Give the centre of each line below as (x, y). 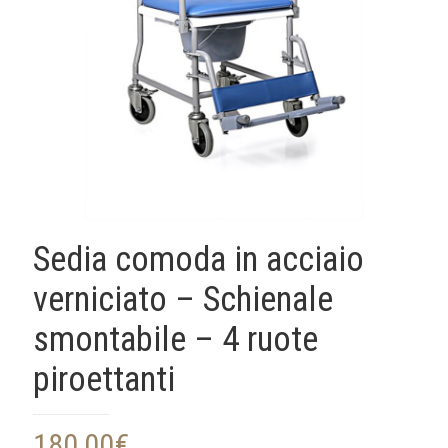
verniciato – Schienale (183, 299)
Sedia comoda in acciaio (198, 259)
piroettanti (104, 379)
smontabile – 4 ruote (175, 339)
